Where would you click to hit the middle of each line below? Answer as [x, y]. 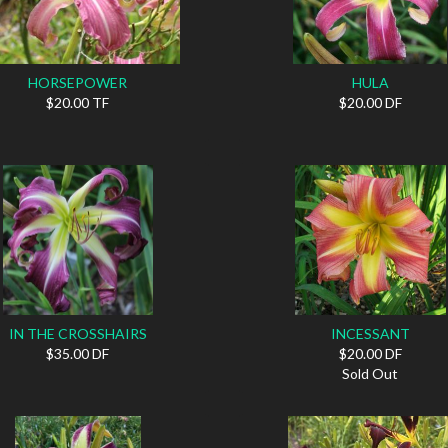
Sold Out [370, 373]
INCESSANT [370, 333]
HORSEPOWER [78, 82]
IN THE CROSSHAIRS [77, 333]
